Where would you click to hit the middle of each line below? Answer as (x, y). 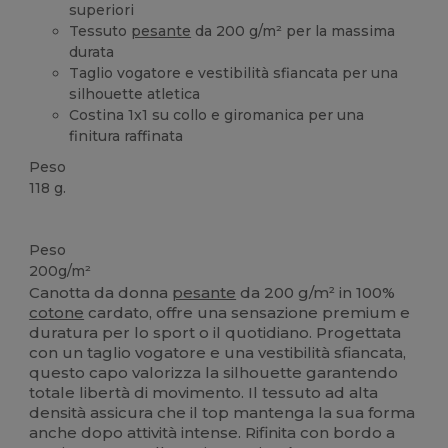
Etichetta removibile (90, 220)
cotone (57, 313)
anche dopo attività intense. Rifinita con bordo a (212, 433)
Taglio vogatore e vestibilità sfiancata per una (234, 72)
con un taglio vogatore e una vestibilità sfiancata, (218, 353)
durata (92, 51)
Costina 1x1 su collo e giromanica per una (217, 114)
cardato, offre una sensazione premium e (247, 313)
